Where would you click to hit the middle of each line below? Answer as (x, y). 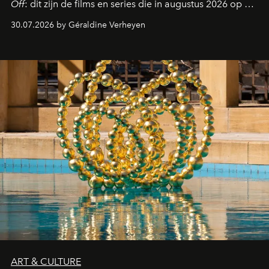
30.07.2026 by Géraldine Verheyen (78, 25)
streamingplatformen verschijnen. (84, 18)
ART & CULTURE (46, 261)
